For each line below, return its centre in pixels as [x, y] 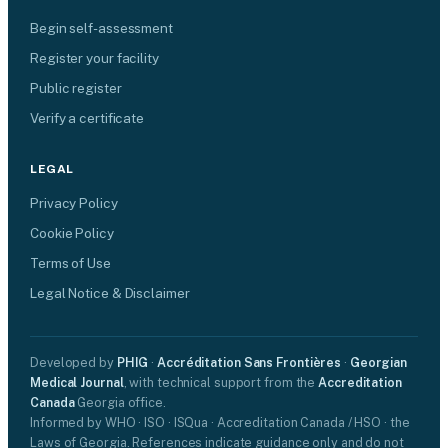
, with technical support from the [221, 382]
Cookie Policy [72, 233]
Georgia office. [120, 402]
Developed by [73, 362]
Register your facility [94, 58]
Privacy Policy [74, 203]
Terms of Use [70, 263]
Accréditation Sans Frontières [249, 362]
